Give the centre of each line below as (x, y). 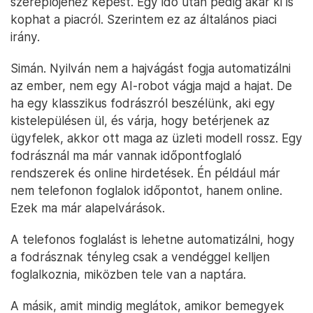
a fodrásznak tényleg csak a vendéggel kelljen (140, 256)
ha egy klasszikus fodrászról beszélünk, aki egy (143, 103)
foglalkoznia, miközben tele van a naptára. (128, 274)
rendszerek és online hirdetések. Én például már (145, 173)
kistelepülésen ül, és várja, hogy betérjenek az (140, 120)
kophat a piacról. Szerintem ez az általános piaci (144, 19)
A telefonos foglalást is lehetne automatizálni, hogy (153, 239)
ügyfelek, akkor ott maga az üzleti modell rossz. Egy (156, 138)
